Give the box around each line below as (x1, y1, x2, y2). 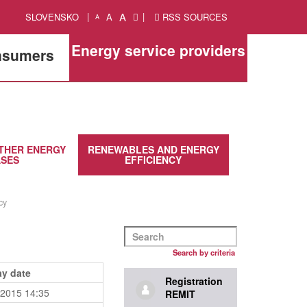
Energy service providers (71, 40, 245, 60)
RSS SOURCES (159, 10, 228, 23)
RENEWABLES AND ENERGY (87, 143, 219, 156)
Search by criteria (173, 247, 235, 258)
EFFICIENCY (125, 153, 182, 167)
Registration (165, 274, 223, 288)
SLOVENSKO (25, 10, 79, 23)
